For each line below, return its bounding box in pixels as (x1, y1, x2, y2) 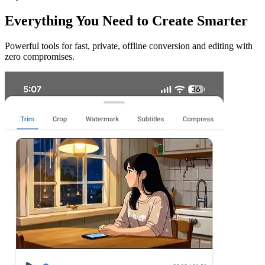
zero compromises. (5, 51, 75, 62)
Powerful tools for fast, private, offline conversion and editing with (5, 41, 253, 51)
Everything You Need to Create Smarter (5, 13, 248, 29)
